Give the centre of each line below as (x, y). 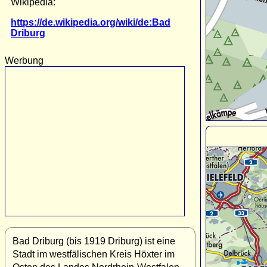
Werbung (24, 60)
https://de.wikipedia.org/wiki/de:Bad (91, 22)
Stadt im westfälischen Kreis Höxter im (94, 254)
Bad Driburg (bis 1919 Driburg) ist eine (94, 241)
